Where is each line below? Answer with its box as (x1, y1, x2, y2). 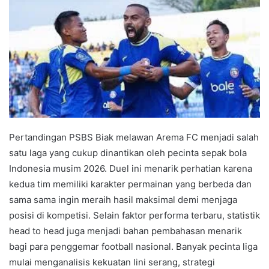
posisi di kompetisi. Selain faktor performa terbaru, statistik (9, 209, 260, 221)
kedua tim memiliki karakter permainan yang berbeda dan (9, 178, 252, 190)
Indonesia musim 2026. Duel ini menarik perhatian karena (9, 162, 252, 174)
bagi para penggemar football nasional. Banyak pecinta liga (9, 240, 258, 252)
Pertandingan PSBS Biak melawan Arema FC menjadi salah (9, 131, 259, 143)
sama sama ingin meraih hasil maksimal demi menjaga (9, 193, 237, 205)
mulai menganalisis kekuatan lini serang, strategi (9, 256, 215, 268)
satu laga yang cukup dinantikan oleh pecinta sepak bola (9, 147, 247, 159)
